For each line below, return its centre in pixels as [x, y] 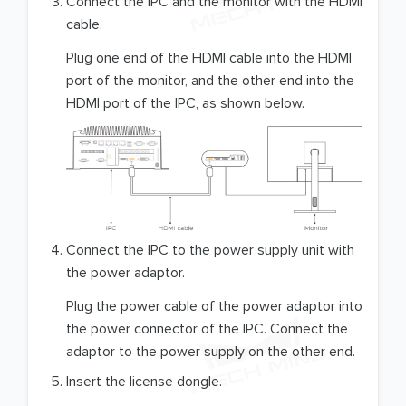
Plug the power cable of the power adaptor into [214, 307]
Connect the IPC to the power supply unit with [210, 251]
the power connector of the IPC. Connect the [207, 329]
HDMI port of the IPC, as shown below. [185, 103]
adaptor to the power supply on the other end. [211, 352]
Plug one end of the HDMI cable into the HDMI [209, 58]
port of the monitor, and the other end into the [210, 80]
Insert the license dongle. [144, 382]
